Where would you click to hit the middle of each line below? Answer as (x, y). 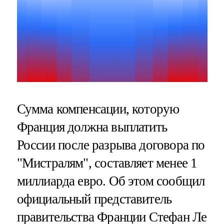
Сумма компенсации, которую (98, 109)
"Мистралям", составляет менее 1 (107, 163)
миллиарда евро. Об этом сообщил (111, 181)
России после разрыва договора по (111, 145)
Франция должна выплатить (92, 127)
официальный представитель (94, 199)
